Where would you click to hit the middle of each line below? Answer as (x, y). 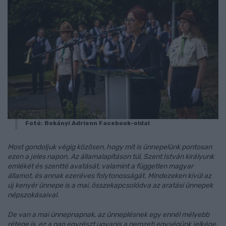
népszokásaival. (33, 195)
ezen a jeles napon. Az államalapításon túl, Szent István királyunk (111, 156)
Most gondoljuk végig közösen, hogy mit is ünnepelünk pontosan (110, 147)
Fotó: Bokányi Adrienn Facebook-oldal (88, 123)
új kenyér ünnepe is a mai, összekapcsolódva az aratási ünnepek (110, 185)
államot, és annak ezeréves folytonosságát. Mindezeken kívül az (109, 176)
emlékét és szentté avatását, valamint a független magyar (100, 166)
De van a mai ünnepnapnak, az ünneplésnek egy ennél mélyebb (108, 214)
